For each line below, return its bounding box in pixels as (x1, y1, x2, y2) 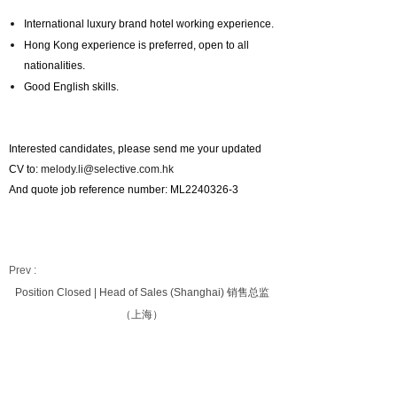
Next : (9, 331, 36, 343)
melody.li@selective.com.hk (41, 163, 174, 175)
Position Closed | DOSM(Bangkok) (41, 331, 206, 343)
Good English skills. (23, 81, 119, 93)
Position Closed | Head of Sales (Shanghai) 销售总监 (14, 286, 269, 299)
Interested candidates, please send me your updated (9, 143, 261, 155)
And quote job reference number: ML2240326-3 (9, 183, 238, 196)
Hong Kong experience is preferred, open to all (23, 39, 249, 51)
